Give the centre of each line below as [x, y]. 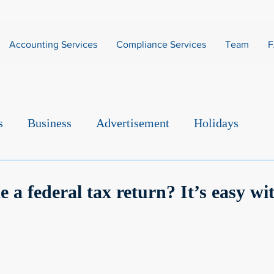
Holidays [216, 123]
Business [50, 123]
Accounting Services [53, 44]
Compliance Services [161, 44]
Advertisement [133, 123]
